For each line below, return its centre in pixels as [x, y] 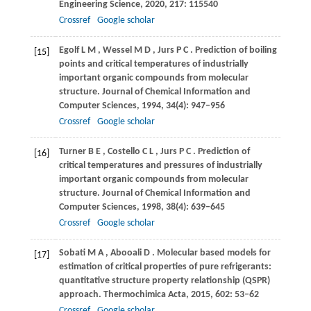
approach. [81, 295]
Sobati [72, 253]
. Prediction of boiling [233, 51]
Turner [72, 152]
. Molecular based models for [211, 253]
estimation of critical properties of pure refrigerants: [165, 267]
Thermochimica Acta [144, 295]
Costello [124, 152]
